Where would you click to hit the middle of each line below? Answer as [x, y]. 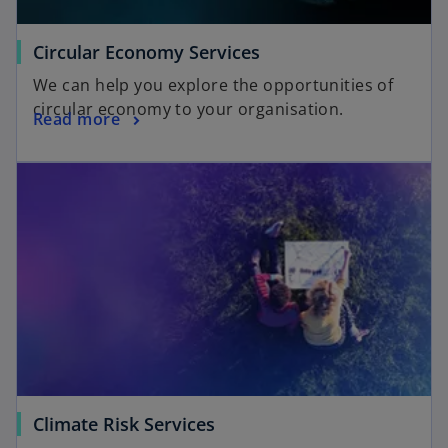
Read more [76, 119]
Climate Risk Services [124, 423]
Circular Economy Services [146, 51]
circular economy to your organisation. [188, 108]
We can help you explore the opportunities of [213, 84]
